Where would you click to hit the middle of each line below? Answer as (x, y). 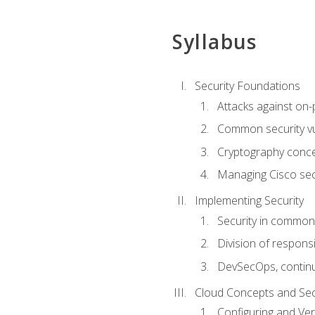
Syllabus (214, 42)
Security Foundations (247, 86)
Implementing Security (249, 201)
